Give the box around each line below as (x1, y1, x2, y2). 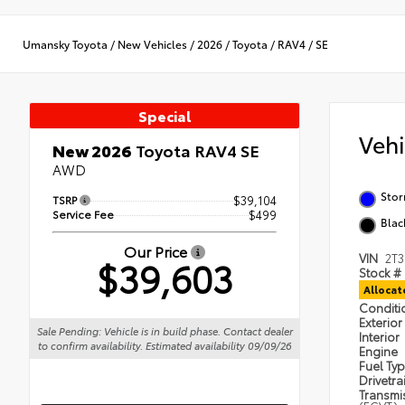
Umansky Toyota (23, 35, 108, 52)
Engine (359, 343, 400, 360)
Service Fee (52, 206, 114, 222)
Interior (359, 328, 402, 345)
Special (138, 105, 191, 127)
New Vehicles (118, 35, 187, 52)
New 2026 (52, 138, 132, 163)
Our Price (124, 240, 191, 262)
